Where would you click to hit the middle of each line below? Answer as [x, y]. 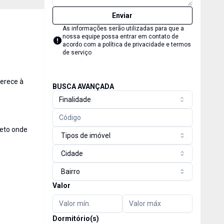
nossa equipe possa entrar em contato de [120, 36]
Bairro [70, 171]
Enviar [122, 15]
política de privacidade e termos [146, 44]
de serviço [77, 52]
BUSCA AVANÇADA [83, 86]
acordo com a [82, 44]
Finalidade [75, 99]
